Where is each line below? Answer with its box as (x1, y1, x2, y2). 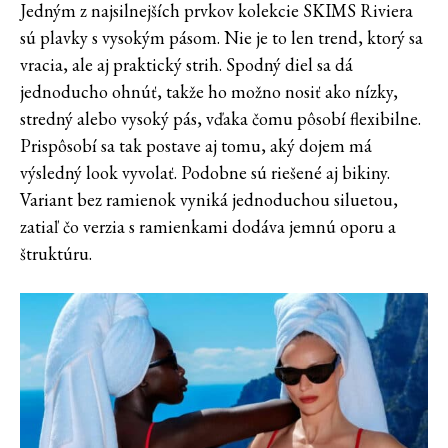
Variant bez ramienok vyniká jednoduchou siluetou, (20, 187, 398, 211)
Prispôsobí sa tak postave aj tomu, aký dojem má (20, 133, 372, 157)
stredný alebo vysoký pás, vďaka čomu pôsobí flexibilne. (20, 106, 421, 130)
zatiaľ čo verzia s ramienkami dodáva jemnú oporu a (20, 214, 396, 238)
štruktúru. (20, 241, 92, 265)
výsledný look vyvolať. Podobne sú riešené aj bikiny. (20, 160, 390, 184)
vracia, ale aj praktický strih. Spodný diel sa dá (20, 52, 353, 76)
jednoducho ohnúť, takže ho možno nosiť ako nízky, (20, 79, 398, 103)
